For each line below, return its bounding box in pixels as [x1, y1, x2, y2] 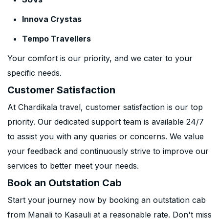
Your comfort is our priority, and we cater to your [7, 53, 193, 63]
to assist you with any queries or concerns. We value [7, 131, 204, 141]
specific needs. [7, 68, 62, 78]
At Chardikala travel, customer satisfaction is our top [7, 102, 203, 112]
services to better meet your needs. [7, 161, 139, 171]
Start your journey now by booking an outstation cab [7, 195, 206, 205]
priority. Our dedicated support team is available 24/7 [7, 117, 204, 127]
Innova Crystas [22, 14, 82, 24]
